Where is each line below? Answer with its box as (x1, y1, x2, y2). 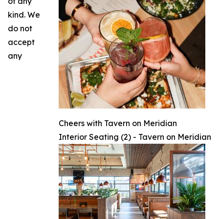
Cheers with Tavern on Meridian (59, 118, 177, 128)
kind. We (8, 9, 40, 20)
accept (8, 37, 35, 47)
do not (8, 23, 32, 33)
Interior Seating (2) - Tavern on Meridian (59, 131, 211, 142)
